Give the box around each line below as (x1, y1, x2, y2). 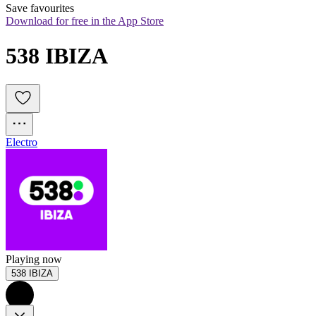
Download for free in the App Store (6, 15, 164, 28)
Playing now (6, 253, 62, 266)
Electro (6, 136, 37, 149)
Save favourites (6, 2, 74, 15)
